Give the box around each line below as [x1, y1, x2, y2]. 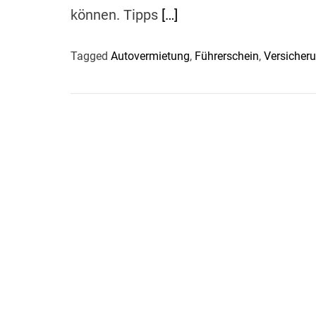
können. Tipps [71, 6, 162, 23]
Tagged [71, 49, 111, 63]
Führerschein [195, 49, 259, 63]
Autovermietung [111, 49, 190, 63]
